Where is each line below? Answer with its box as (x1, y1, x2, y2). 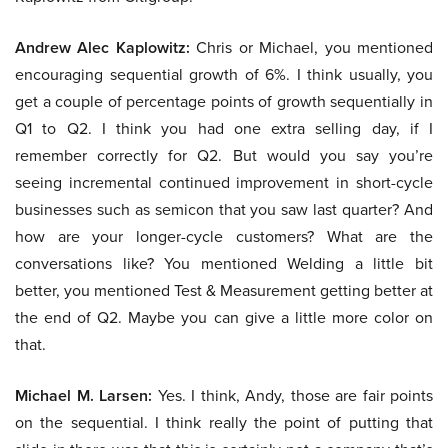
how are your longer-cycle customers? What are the (15, 225, 433, 248)
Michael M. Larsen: (15, 384, 152, 408)
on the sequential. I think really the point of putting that (15, 411, 433, 434)
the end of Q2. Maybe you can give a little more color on (15, 306, 433, 329)
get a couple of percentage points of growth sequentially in (15, 90, 433, 113)
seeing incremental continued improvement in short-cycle (15, 171, 433, 194)
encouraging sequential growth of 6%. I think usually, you (15, 63, 433, 86)
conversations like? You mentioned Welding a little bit (15, 252, 433, 275)
